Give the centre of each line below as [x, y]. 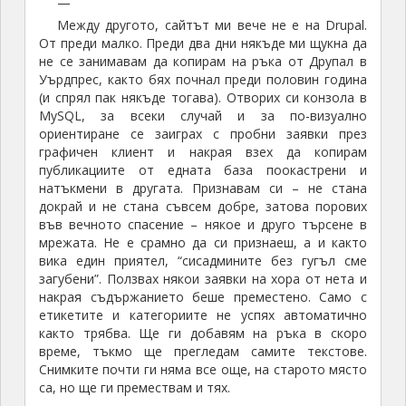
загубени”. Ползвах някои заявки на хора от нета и [203, 279]
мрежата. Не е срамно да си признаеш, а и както [203, 243]
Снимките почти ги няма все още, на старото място [203, 370]
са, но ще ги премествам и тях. [134, 388]
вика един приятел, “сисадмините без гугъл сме [203, 261]
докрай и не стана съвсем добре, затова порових [203, 207]
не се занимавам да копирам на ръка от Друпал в [203, 62]
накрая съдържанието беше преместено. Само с [203, 297]
